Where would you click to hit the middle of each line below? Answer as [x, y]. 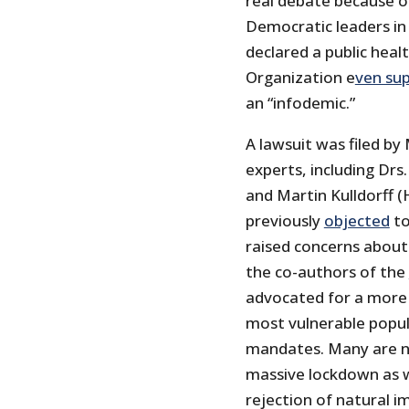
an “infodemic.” [300, 103]
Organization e [300, 78]
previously [284, 221]
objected [357, 221]
